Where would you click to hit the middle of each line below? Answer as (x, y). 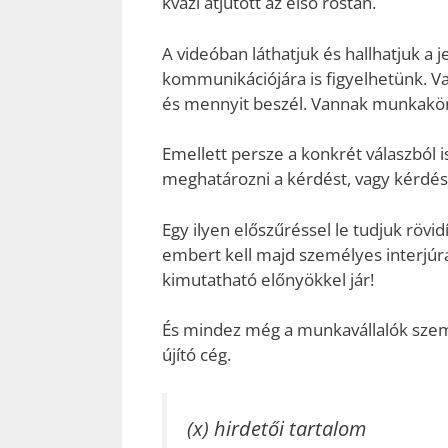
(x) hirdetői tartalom (276, 427)
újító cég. (196, 355)
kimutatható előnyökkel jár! (268, 279)
